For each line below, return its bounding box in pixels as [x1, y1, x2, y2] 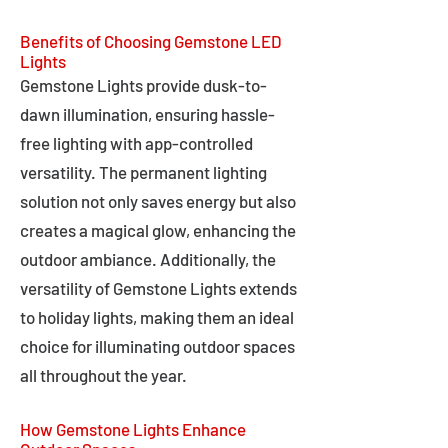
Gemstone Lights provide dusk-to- [20, 75, 267, 95]
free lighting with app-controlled [20, 133, 253, 153]
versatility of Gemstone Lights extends [20, 278, 297, 298]
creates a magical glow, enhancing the [20, 220, 296, 240]
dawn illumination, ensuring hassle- [20, 104, 275, 124]
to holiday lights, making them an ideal [20, 307, 294, 327]
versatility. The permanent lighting [20, 162, 267, 182]
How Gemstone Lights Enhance [20, 419, 246, 439]
